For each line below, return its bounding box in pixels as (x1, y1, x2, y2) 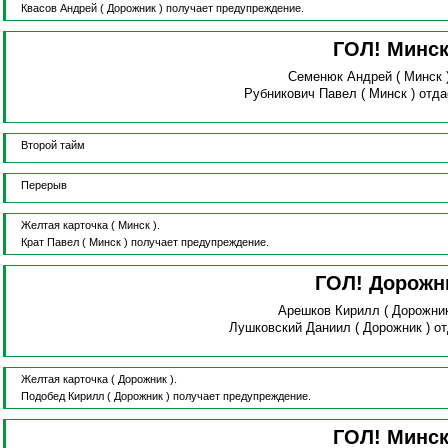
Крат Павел (20, 236, 79, 249)
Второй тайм (20, 139, 85, 152)
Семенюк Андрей (287, 69, 392, 85)
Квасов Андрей (20, 2, 97, 15)
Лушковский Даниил (229, 320, 352, 336)
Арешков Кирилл (278, 303, 381, 319)
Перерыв (20, 179, 67, 192)
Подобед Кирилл (20, 390, 104, 403)
